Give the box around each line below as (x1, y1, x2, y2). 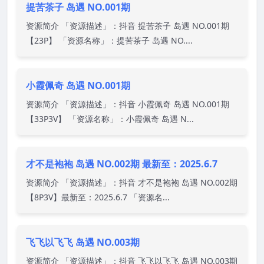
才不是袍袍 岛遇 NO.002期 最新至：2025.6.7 (26, 157, 217, 170)
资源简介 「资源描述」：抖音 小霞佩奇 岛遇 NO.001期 (26, 98, 229, 110)
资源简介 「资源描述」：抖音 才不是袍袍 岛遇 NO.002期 (26, 176, 237, 188)
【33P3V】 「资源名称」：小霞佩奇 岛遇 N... (26, 113, 194, 124)
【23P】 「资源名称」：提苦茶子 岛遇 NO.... (26, 34, 193, 46)
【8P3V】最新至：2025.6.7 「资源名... (26, 191, 170, 203)
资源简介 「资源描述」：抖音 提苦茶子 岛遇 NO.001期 (26, 19, 229, 31)
